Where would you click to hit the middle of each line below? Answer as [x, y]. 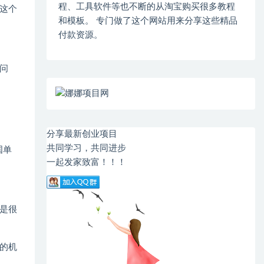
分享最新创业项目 [82, 134]
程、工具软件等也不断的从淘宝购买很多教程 [147, 7]
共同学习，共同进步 [87, 148]
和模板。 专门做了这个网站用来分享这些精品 [148, 21]
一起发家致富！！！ [87, 162]
